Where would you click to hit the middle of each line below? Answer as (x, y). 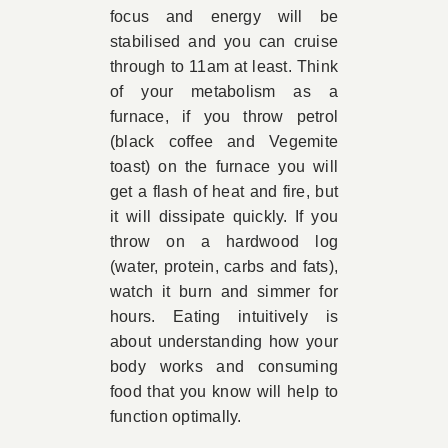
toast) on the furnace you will (224, 166)
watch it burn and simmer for (224, 291)
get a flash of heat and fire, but (224, 191)
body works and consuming (224, 366)
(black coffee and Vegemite (224, 141)
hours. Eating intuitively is (224, 316)
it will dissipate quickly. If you (224, 216)
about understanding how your (224, 341)
